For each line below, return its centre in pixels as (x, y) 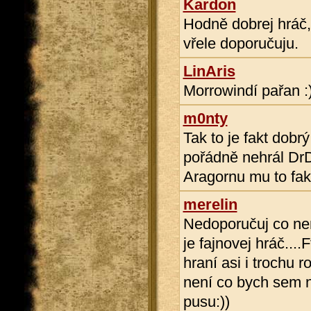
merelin (210, 204)
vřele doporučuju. (241, 43)
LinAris (209, 71)
